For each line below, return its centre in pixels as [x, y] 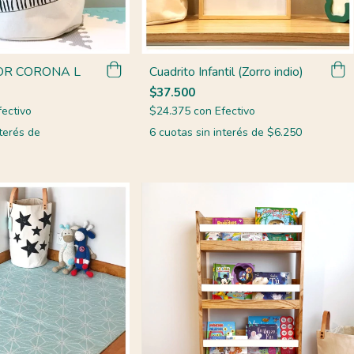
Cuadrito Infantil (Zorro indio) [227, 72]
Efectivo [235, 111]
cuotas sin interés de [213, 132]
